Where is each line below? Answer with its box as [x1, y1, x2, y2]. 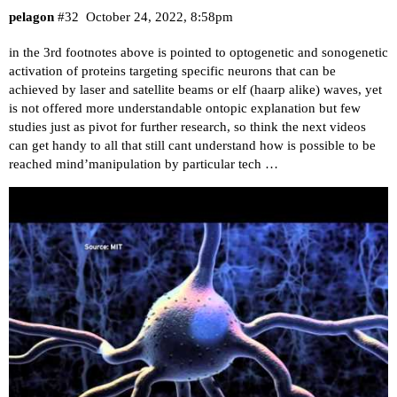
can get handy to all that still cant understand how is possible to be [9, 137, 376, 152]
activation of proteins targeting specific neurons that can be [9, 63, 336, 78]
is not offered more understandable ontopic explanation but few [9, 100, 361, 115]
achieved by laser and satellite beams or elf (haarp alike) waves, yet [9, 82, 382, 97]
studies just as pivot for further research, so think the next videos [9, 119, 366, 134]
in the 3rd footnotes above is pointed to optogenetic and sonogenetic [9, 44, 388, 59]
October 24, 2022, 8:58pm [85, 9, 233, 24]
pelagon [9, 9, 54, 24]
